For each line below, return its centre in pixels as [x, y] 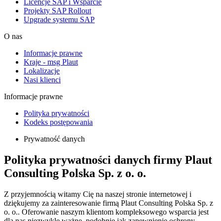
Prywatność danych [54, 139]
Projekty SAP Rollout [57, 11]
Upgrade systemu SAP [59, 20]
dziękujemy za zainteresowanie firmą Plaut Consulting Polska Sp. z [109, 203]
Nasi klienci [42, 80]
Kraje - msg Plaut [51, 62]
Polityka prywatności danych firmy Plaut [108, 160]
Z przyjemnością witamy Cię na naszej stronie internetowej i [98, 194]
